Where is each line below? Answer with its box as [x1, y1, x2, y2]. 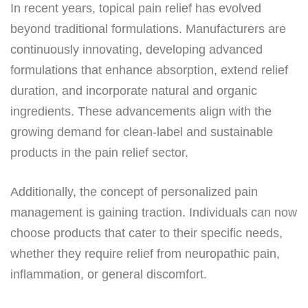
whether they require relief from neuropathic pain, [10, 246, 280, 261]
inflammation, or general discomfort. [10, 267, 207, 281]
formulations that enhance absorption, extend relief [10, 63, 288, 77]
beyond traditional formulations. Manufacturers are [10, 21, 286, 36]
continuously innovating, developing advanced [10, 42, 263, 56]
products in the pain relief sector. [10, 145, 188, 159]
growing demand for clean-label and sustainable [10, 124, 273, 139]
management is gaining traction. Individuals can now [10, 205, 297, 219]
